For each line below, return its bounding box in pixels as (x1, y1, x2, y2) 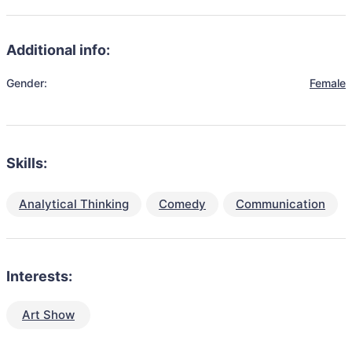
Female (310, 76, 346, 90)
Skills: (6, 155, 47, 171)
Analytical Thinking (19, 196, 129, 211)
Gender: (6, 76, 47, 90)
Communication (236, 196, 325, 211)
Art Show (22, 307, 75, 322)
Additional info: (6, 42, 110, 58)
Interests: (6, 268, 72, 284)
